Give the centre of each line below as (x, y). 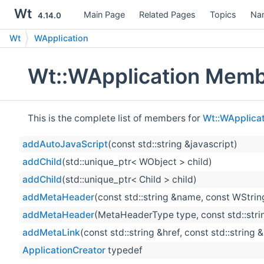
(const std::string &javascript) (173, 144)
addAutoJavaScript (65, 144)
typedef (124, 250)
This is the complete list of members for (115, 118)
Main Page (104, 14)
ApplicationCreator (64, 250)
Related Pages (167, 14)
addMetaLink (51, 233)
